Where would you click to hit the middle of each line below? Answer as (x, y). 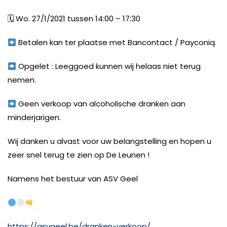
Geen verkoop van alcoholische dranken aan (101, 104)
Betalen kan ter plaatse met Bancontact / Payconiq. (117, 43)
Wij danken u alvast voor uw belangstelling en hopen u (109, 141)
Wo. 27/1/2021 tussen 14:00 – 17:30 (77, 19)
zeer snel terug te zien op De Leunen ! (79, 155)
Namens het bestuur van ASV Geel (73, 179)
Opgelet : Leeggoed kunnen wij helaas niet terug (109, 66)
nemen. (22, 80)
